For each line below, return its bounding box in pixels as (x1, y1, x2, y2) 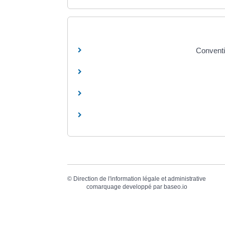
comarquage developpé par (86, 183, 164, 190)
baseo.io (163, 183, 187, 190)
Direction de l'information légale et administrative (73, 175, 206, 182)
